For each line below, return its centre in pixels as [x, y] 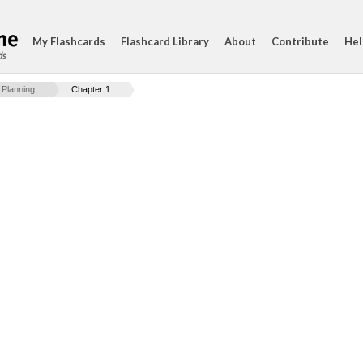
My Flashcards [69, 41]
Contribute [300, 41]
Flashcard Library [165, 41]
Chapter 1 [91, 89]
